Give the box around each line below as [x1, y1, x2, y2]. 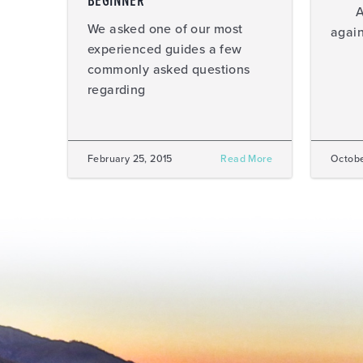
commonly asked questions [88, 62, 250, 78]
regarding [88, 82, 146, 98]
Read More [220, 153, 272, 165]
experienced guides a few [88, 41, 242, 58]
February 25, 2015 [88, 153, 173, 165]
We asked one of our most [88, 21, 243, 37]
